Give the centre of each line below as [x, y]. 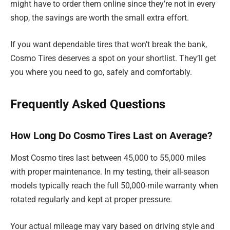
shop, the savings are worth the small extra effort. [100, 18]
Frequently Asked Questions [88, 104]
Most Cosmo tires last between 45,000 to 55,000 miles [108, 158]
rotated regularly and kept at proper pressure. [91, 200]
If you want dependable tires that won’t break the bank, [109, 44]
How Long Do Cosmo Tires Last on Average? [111, 135]
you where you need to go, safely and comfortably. [101, 72]
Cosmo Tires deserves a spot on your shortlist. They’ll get [113, 58]
